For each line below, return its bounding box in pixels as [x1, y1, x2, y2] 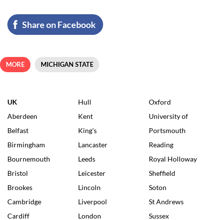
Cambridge [7, 197, 41, 206]
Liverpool [78, 197, 107, 206]
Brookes [7, 183, 32, 192]
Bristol [7, 168, 28, 177]
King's [78, 126, 97, 135]
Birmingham [7, 140, 45, 149]
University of [149, 111, 188, 120]
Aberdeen [7, 111, 37, 120]
